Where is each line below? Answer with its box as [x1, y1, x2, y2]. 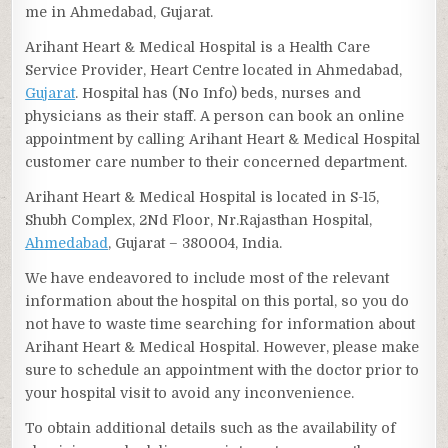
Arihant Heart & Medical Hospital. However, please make [25, 339, 420, 356]
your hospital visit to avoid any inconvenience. [25, 385, 355, 402]
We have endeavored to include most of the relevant [25, 270, 390, 287]
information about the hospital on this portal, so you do [25, 293, 410, 310]
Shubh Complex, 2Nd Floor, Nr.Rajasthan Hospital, [25, 212, 373, 229]
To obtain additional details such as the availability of [25, 420, 397, 437]
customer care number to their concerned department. [25, 154, 408, 171]
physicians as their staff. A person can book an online [25, 108, 405, 125]
